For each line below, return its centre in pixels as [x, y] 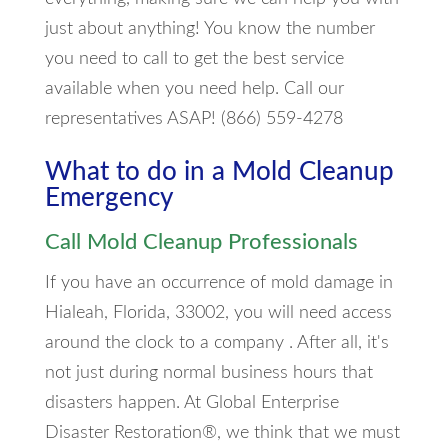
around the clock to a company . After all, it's [216, 343]
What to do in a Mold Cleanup [219, 172]
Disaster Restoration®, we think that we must [222, 433]
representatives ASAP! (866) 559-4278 [193, 119]
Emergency [108, 198]
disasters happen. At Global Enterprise [191, 403]
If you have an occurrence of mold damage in [218, 283]
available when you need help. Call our [194, 89]
